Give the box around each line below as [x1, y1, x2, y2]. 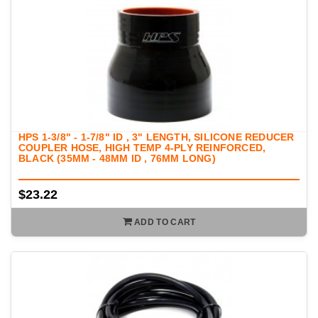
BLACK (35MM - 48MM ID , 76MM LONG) [18, 153, 216, 165]
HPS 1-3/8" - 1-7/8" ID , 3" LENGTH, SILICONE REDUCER [18, 131, 295, 143]
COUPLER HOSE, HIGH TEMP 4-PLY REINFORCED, [18, 142, 266, 154]
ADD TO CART [134, 217, 196, 228]
